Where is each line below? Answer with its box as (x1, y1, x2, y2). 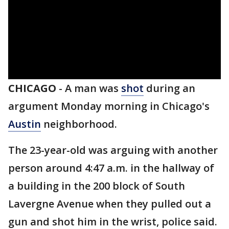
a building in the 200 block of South (8, 179, 185, 193)
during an (144, 81, 195, 95)
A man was (65, 81, 121, 95)
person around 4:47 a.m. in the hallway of (8, 161, 214, 175)
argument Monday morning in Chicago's (8, 99, 210, 113)
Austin (8, 117, 41, 131)
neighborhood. (41, 117, 117, 131)
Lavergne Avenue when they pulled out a (8, 197, 211, 211)
